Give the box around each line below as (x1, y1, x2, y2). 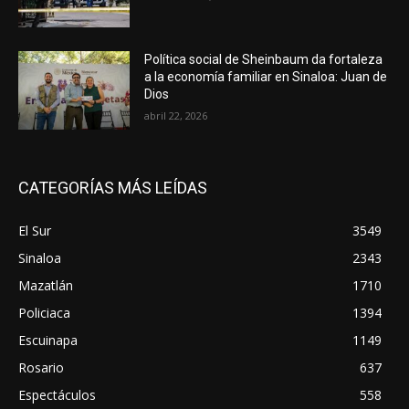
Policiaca (18, 303, 70, 321)
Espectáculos (18, 385, 96, 404)
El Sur (18, 221, 51, 239)
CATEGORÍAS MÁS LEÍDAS (18, 177, 207, 197)
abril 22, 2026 (144, 108, 208, 122)
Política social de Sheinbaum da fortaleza (144, 51, 383, 67)
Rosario (18, 358, 64, 376)
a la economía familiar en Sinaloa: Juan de (144, 68, 388, 84)
